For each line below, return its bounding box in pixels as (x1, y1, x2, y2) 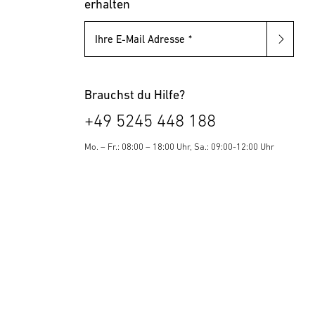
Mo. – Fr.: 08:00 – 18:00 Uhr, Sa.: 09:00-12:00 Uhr (84, 141, 274, 152)
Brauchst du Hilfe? (84, 86, 185, 102)
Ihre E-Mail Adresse (94, 32, 185, 45)
